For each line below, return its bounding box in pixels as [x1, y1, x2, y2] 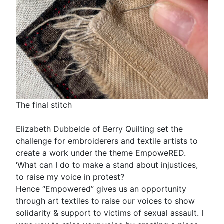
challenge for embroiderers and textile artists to [16, 135, 198, 146]
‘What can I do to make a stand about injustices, [16, 159, 198, 170]
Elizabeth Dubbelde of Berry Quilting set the [16, 123, 183, 134]
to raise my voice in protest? [16, 171, 124, 182]
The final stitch [16, 99, 72, 110]
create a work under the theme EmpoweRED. [16, 147, 186, 158]
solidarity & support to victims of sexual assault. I [16, 207, 203, 218]
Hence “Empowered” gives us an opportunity [16, 183, 186, 194]
